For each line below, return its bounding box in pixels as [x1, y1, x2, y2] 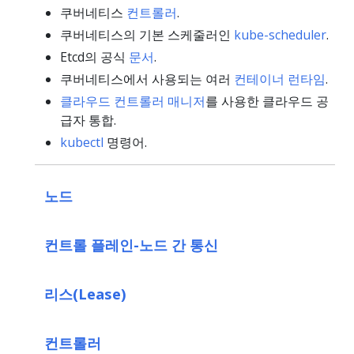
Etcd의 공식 [60, 47, 129, 66]
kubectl [60, 133, 104, 151]
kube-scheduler [234, 25, 326, 43]
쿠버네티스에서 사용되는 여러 [60, 70, 234, 88]
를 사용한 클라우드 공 [205, 92, 329, 110]
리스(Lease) [44, 283, 126, 303]
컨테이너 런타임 [234, 70, 326, 88]
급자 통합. [60, 111, 116, 129]
